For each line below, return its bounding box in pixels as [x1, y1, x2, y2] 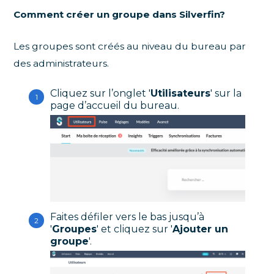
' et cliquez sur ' [97, 223, 173, 235]
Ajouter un [172, 223, 229, 235]
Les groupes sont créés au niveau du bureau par [13, 40, 246, 53]
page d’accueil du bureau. [50, 100, 180, 112]
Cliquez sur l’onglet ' [50, 87, 151, 100]
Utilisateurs [150, 87, 211, 100]
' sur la [210, 87, 242, 100]
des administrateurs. [13, 57, 112, 70]
